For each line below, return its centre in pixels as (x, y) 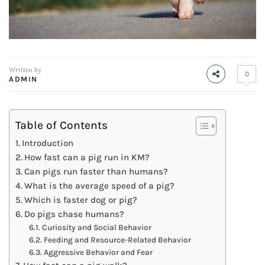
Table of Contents (62, 125)
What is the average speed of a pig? (100, 185)
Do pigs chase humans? (75, 214)
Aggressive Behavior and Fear (98, 252)
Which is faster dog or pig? (81, 200)
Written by (25, 70)
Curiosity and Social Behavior (96, 227)
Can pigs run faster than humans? (96, 171)
